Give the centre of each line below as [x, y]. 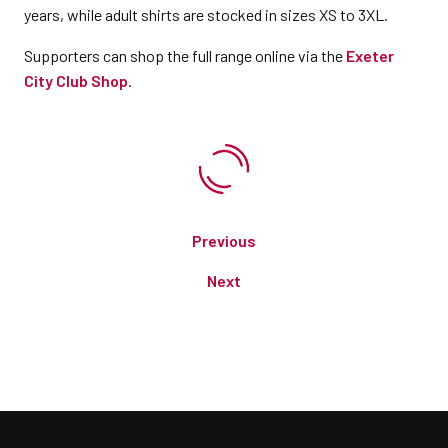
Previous [224, 240]
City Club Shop [76, 80]
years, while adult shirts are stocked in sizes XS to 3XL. [206, 14]
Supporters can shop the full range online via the [185, 55]
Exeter [370, 55]
